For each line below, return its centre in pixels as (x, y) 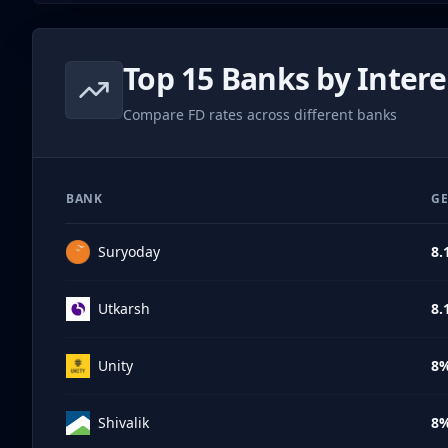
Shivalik (123, 422)
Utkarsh (124, 308)
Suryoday (129, 251)
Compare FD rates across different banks (260, 114)
